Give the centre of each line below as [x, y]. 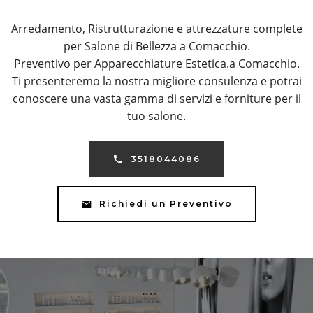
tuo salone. [156, 116]
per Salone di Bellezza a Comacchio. [156, 46]
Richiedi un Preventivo [166, 203]
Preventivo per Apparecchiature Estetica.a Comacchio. [156, 64]
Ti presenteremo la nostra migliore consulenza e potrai [156, 81]
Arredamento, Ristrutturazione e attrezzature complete [156, 29]
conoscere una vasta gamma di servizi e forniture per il [156, 99]
